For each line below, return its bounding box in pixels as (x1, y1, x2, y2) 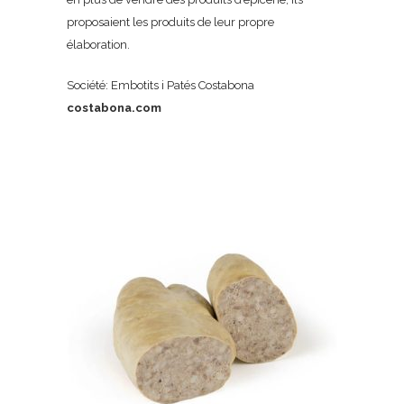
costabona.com (67, 101, 161, 115)
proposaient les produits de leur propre (67, 15, 274, 29)
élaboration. (67, 38, 130, 51)
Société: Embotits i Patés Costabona (67, 78, 254, 92)
